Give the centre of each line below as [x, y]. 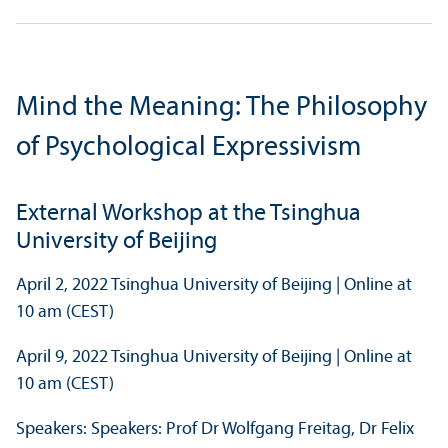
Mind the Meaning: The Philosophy [221, 108]
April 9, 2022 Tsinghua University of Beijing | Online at [214, 358]
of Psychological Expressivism [188, 148]
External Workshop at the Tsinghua [188, 214]
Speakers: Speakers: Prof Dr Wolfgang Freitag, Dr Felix [215, 430]
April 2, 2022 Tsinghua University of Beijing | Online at [214, 286]
